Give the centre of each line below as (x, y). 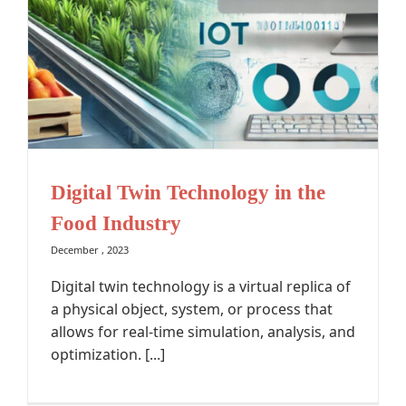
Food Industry (116, 223)
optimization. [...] (108, 355)
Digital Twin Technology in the (188, 193)
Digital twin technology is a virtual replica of (201, 287)
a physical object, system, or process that (192, 309)
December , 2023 (90, 250)
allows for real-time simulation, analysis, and (203, 332)
